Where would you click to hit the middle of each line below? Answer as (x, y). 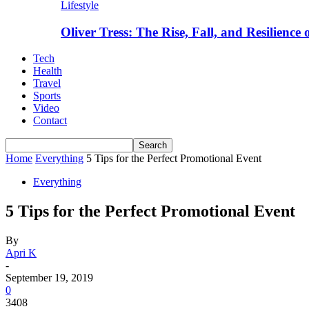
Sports (47, 96)
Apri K (21, 253)
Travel (47, 83)
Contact (50, 121)
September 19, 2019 (49, 278)
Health (48, 71)
